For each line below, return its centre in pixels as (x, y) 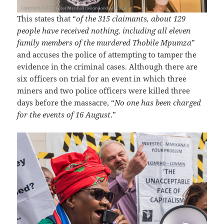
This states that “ (47, 18)
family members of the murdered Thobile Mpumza (104, 42)
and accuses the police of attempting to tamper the (107, 54)
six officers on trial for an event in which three (102, 78)
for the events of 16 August (64, 114)
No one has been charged (158, 102)
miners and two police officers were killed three (104, 90)
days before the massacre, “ (66, 102)
